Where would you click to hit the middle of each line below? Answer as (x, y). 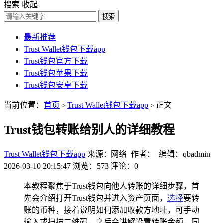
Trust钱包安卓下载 (56, 85)
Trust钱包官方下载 (56, 61)
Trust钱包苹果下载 (56, 73)
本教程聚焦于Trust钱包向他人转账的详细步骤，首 (111, 186)
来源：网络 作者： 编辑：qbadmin (149, 154)
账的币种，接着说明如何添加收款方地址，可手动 (111, 210)
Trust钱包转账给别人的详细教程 (89, 130)
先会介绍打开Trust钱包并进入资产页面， (96, 198)
